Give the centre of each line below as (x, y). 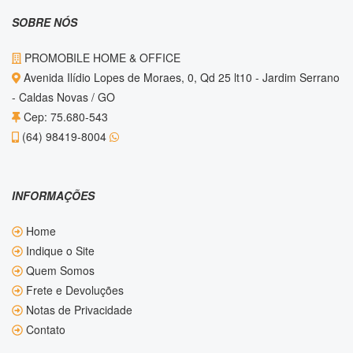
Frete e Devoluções (73, 290)
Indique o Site (59, 251)
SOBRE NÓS (45, 22)
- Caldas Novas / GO (63, 97)
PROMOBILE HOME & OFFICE (101, 58)
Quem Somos (59, 270)
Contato (44, 329)
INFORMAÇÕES (53, 195)
